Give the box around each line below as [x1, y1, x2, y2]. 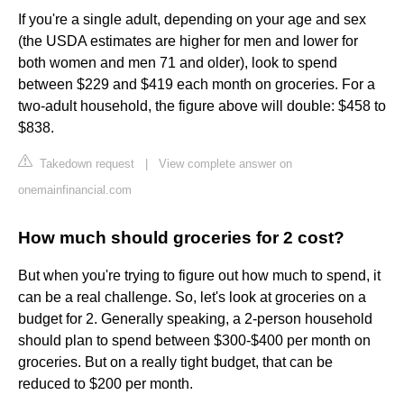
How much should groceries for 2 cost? [18, 228, 344, 248]
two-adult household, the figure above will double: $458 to [18, 98, 386, 115]
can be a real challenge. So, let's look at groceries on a [18, 289, 366, 306]
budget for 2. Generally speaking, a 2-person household [18, 311, 372, 327]
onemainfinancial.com [18, 183, 132, 197]
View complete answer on [159, 157, 292, 171]
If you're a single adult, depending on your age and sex [18, 12, 366, 28]
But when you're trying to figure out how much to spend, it [18, 268, 381, 284]
